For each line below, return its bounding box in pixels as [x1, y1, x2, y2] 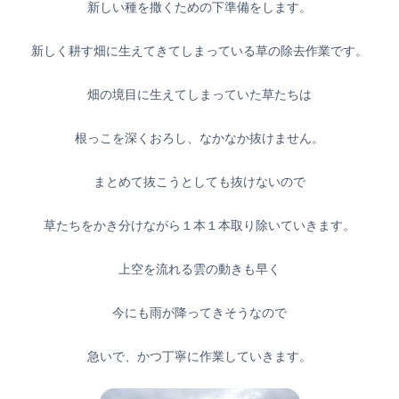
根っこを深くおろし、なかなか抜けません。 [75, 129, 324, 146]
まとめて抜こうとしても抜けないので [94, 173, 305, 190]
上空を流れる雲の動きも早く [118, 260, 281, 277]
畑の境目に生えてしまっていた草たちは [87, 85, 312, 102]
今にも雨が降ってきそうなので [112, 304, 287, 321]
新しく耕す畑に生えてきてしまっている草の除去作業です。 [31, 42, 368, 59]
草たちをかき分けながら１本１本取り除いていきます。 [44, 216, 355, 233]
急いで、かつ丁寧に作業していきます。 [87, 347, 312, 364]
